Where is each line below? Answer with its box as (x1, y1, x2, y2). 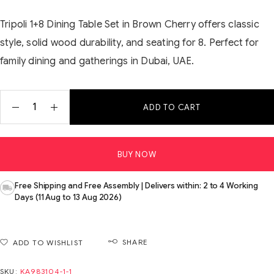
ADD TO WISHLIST (13, 238, 83, 248)
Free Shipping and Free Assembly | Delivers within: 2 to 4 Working (15, 180, 258, 191)
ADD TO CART (143, 102, 201, 113)
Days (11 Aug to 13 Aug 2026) (15, 192, 122, 203)
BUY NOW (117, 149, 157, 160)
